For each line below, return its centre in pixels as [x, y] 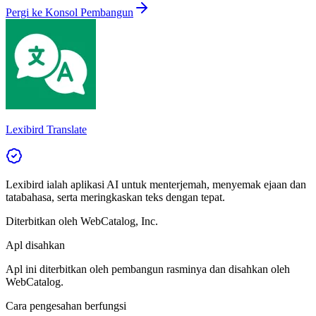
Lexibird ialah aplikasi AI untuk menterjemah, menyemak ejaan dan [156, 184]
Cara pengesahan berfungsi [66, 305]
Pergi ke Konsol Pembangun [69, 12]
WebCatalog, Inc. [119, 221]
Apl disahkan [35, 245]
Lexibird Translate [46, 129]
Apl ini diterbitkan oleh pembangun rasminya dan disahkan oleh [148, 269]
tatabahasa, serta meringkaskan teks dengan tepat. [115, 197]
